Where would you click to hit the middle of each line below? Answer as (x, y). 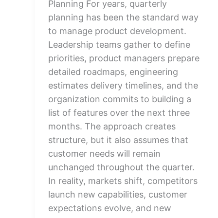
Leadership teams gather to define (119, 45)
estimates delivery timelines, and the (123, 85)
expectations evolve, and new (110, 208)
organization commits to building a (120, 99)
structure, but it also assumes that (118, 140)
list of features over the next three (119, 113)
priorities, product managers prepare (124, 58)
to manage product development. (117, 31)
